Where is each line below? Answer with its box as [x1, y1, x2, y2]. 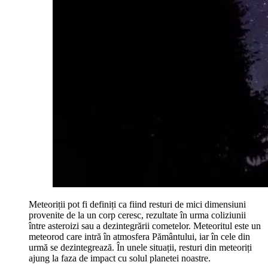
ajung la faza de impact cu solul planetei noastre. [29, 252, 211, 263]
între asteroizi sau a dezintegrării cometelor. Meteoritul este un [29, 220, 261, 231]
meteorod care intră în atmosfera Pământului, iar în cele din [29, 231, 250, 242]
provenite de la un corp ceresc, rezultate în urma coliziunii [29, 209, 246, 220]
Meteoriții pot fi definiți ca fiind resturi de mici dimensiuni [29, 199, 246, 209]
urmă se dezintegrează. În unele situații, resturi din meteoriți [29, 242, 252, 252]
